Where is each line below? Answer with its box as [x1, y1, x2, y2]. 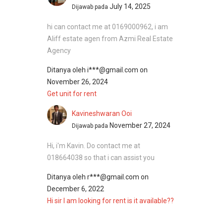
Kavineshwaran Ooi [72, 110, 132, 117]
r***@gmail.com [87, 172, 141, 181]
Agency [47, 46, 71, 55]
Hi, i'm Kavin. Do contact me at [47, 141, 140, 150]
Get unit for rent [47, 89, 97, 98]
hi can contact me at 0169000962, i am [47, 22, 168, 31]
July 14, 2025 [110, 2, 151, 10]
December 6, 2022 [47, 184, 104, 193]
